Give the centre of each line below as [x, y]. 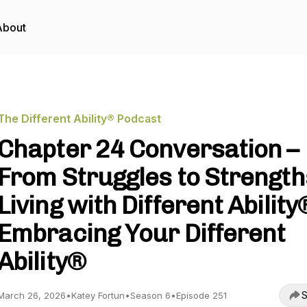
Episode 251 [201, 295]
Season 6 [150, 295]
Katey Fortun [98, 295]
